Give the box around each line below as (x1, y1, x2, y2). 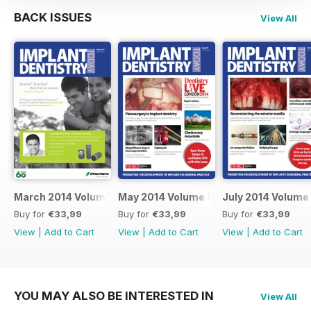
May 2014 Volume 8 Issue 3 (118, 190, 252, 203)
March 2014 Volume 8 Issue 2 (14, 190, 159, 203)
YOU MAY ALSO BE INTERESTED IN (14, 288, 214, 303)
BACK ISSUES (14, 10, 92, 24)
